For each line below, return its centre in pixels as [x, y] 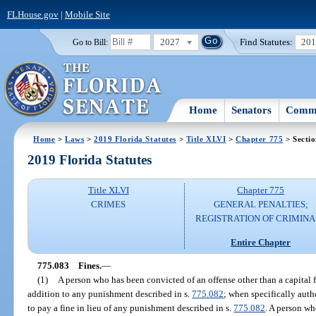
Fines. [90, 265]
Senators [252, 110]
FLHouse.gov [32, 14]
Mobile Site [87, 14]
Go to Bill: [90, 42]
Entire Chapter [261, 242]
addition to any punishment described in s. [110, 293]
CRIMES [109, 205]
